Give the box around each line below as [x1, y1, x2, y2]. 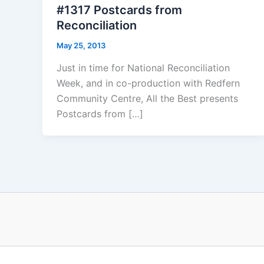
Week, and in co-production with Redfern [57, 77, 240, 89]
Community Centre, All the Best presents [57, 92, 238, 104]
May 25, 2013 [57, 40, 105, 50]
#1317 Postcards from [57, 2, 182, 17]
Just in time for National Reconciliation [57, 61, 230, 74]
